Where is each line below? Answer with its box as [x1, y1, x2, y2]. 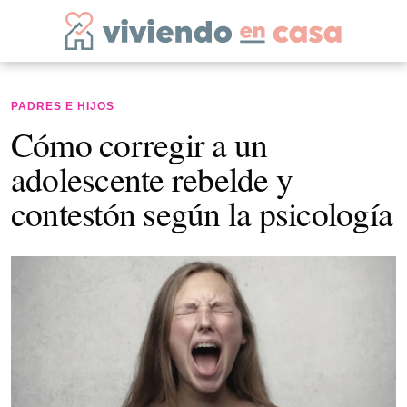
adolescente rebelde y [11, 155, 293, 202]
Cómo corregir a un [11, 121, 268, 167]
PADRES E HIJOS [11, 100, 114, 113]
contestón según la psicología [11, 190, 393, 236]
